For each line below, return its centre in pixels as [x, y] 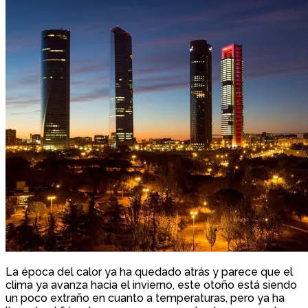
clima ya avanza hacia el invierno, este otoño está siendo [151, 285]
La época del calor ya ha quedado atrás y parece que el [149, 272]
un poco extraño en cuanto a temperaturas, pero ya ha [145, 298]
